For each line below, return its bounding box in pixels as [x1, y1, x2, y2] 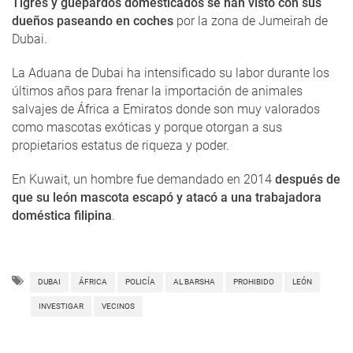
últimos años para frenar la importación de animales [12, 83, 303, 98]
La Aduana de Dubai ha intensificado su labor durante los [12, 65, 329, 80]
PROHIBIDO [233, 277, 274, 286]
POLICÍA [125, 277, 155, 286]
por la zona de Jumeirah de [173, 13, 328, 28]
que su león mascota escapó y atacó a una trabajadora [12, 189, 321, 205]
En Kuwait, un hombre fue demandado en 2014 [12, 171, 275, 187]
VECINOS [102, 301, 135, 310]
